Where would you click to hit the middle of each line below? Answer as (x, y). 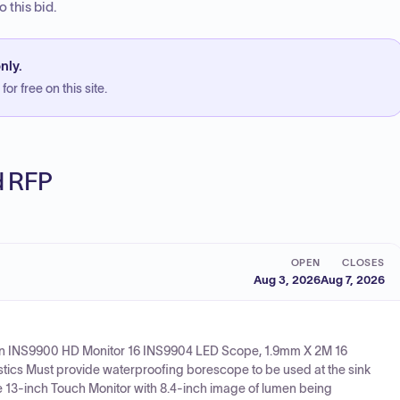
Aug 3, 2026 (287, 279)
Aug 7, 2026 (353, 279)
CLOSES (363, 262)
